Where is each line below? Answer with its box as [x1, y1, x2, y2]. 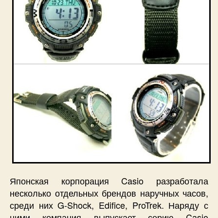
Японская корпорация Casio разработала [10, 174, 208, 187]
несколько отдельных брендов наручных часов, [10, 186, 208, 199]
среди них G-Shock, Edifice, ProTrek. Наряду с [10, 198, 208, 211]
